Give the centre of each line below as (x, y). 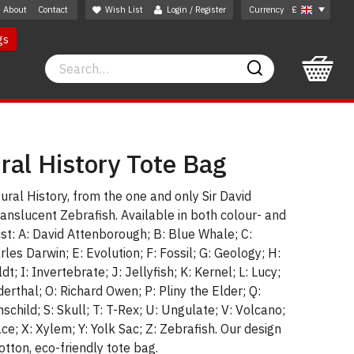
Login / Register (196, 9)
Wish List (124, 9)
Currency (266, 9)
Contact (53, 9)
